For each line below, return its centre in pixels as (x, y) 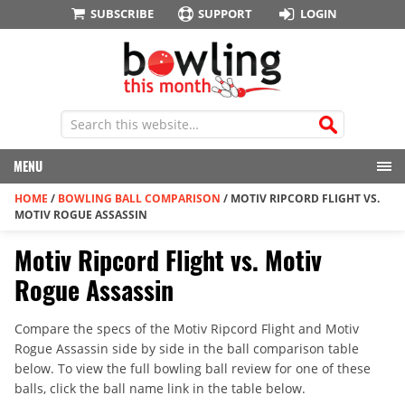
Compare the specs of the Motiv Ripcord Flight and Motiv (187, 329)
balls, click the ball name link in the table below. (160, 389)
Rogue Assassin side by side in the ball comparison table (187, 349)
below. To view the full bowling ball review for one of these (193, 369)
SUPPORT (226, 14)
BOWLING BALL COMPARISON (139, 199)
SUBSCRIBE (122, 14)
